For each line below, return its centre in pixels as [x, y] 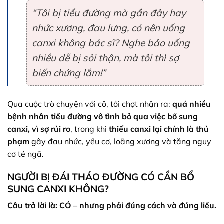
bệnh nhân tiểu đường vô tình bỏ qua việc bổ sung [103, 116]
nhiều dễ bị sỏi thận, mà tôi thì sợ [105, 58]
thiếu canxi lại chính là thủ [159, 129]
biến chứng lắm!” [69, 73]
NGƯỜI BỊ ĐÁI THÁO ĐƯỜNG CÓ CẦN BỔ [101, 177]
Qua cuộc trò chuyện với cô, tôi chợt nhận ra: [90, 104]
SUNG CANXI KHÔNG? [58, 189]
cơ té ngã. [26, 154]
